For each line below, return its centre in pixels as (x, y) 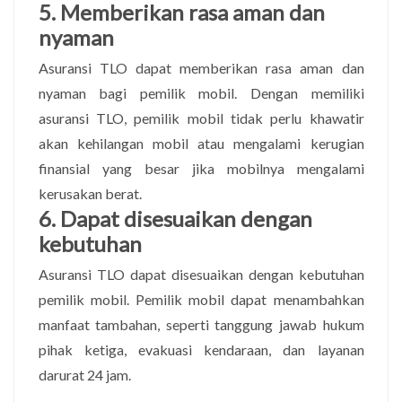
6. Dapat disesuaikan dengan (175, 218)
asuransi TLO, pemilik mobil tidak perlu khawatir (201, 118)
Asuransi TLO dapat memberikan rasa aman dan (201, 67)
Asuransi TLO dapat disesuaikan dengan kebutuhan (201, 274)
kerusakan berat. (90, 193)
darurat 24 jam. (84, 374)
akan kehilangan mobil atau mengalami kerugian (201, 143)
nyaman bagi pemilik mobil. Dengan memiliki (201, 92)
